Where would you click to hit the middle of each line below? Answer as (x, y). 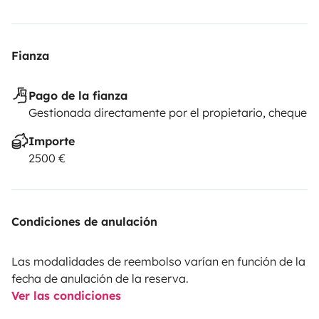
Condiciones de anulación (84, 221)
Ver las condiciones (66, 295)
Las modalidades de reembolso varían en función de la (158, 261)
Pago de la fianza (78, 95)
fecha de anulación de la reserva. (100, 278)
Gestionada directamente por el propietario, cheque (168, 112)
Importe (52, 141)
